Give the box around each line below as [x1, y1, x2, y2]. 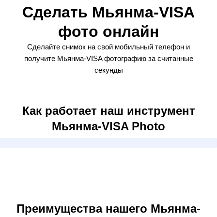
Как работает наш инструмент [22, 104, 195, 117]
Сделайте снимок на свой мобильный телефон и [27, 43, 190, 51]
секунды [94, 66, 123, 74]
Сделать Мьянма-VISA [22, 3, 195, 21]
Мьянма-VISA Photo [52, 120, 165, 133]
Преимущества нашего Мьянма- [16, 202, 201, 215]
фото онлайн [58, 23, 159, 40]
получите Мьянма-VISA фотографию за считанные [24, 54, 193, 62]
